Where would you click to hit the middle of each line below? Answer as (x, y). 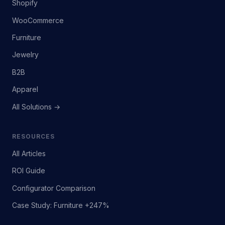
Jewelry (25, 55)
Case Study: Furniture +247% (61, 205)
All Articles (29, 153)
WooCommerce (38, 20)
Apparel (25, 89)
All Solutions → (36, 106)
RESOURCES (33, 136)
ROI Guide (29, 171)
